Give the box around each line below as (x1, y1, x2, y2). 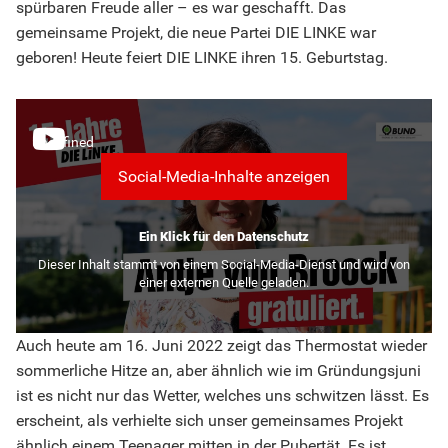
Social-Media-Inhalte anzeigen (118, 167, 330, 187)
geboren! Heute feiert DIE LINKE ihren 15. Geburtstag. (16, 48, 388, 68)
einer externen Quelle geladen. (139, 275, 309, 291)
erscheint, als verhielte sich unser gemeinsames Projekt (16, 411, 403, 431)
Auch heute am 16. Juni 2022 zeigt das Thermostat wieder (16, 336, 427, 356)
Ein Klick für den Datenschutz (139, 229, 309, 245)
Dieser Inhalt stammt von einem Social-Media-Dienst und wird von (38, 257, 410, 273)
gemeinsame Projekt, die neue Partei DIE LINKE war (16, 23, 376, 43)
